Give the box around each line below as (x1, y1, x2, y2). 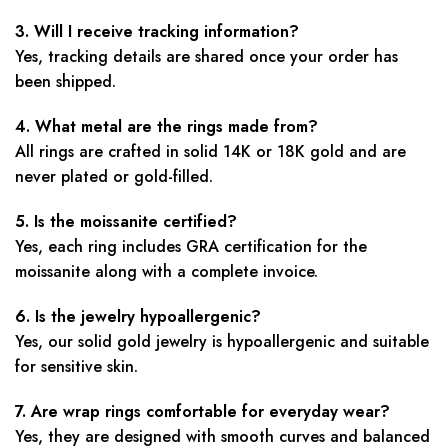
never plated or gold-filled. (15, 164, 213, 188)
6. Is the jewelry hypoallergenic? (15, 304, 261, 328)
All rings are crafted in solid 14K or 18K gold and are (15, 139, 406, 163)
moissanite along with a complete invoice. (15, 259, 318, 283)
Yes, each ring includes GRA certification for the (15, 234, 367, 258)
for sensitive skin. (15, 354, 138, 378)
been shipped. (15, 69, 116, 93)
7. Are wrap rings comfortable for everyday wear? (15, 399, 390, 423)
